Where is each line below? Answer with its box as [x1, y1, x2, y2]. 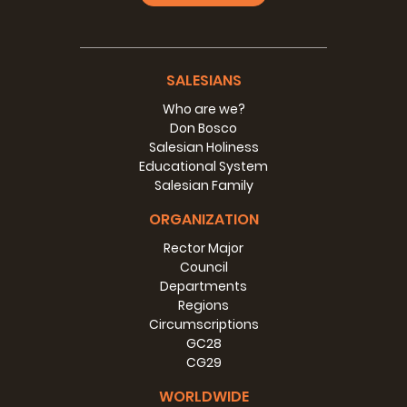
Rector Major [164, 239, 243, 257]
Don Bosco [170, 119, 237, 137]
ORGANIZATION [148, 209, 259, 230]
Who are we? [162, 100, 245, 118]
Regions [178, 296, 229, 314]
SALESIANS [165, 70, 242, 91]
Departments [160, 277, 247, 295]
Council [179, 258, 228, 276]
